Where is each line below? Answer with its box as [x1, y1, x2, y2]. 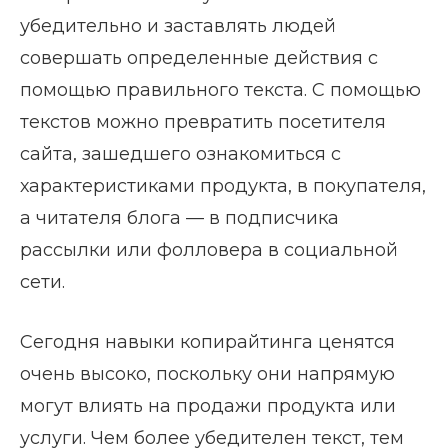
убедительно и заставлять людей [20, 14, 336, 37]
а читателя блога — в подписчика [20, 206, 339, 229]
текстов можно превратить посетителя [20, 110, 386, 133]
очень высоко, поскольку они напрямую [20, 362, 395, 385]
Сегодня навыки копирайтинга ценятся [20, 330, 395, 353]
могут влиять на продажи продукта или [20, 394, 396, 417]
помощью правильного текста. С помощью [20, 78, 421, 101]
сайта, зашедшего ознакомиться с [20, 142, 341, 165]
